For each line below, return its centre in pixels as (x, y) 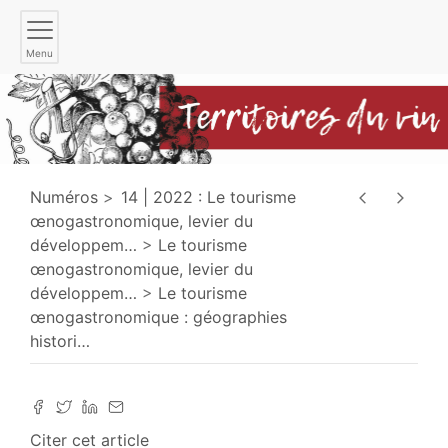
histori (53, 340)
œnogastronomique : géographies (158, 316)
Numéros (64, 196)
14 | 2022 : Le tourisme (208, 196)
